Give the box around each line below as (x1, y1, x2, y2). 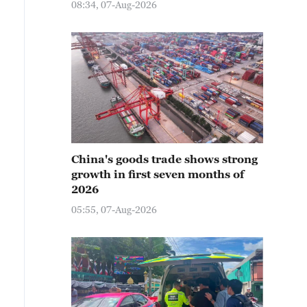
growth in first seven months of (71, 168, 244, 180)
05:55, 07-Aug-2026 (71, 204, 157, 215)
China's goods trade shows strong (71, 153, 258, 165)
